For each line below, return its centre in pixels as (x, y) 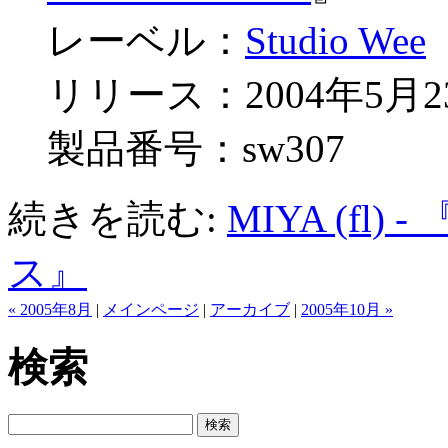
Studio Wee (335, 40)
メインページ (151, 309)
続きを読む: (117, 218)
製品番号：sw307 (176, 148)
